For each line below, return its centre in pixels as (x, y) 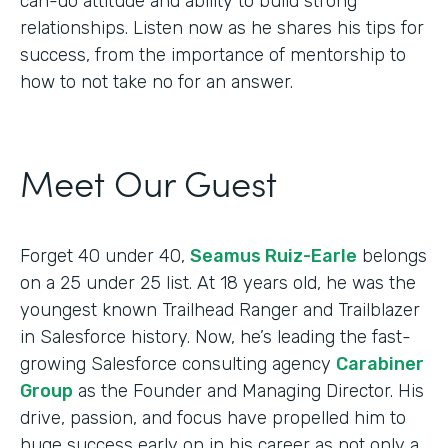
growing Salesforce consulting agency (178, 363)
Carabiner (380, 363)
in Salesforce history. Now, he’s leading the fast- (215, 336)
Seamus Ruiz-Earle (273, 255)
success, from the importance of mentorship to (213, 54)
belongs (392, 255)
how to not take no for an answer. (156, 81)
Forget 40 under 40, (105, 255)
